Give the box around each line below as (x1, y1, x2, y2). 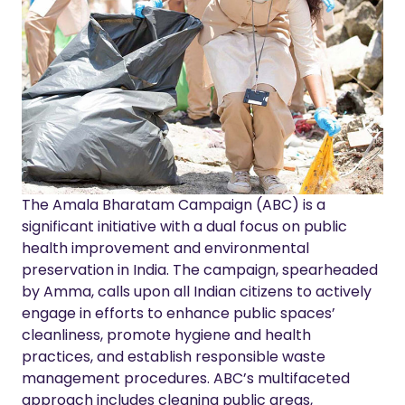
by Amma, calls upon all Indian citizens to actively (22, 280, 372, 302)
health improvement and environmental (22, 237, 309, 259)
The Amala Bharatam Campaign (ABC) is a (22, 193, 325, 215)
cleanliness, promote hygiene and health (22, 324, 311, 345)
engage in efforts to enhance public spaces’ (22, 302, 335, 324)
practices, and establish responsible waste (22, 345, 325, 367)
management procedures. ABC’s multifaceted (22, 367, 350, 389)
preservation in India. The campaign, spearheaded (22, 259, 378, 280)
